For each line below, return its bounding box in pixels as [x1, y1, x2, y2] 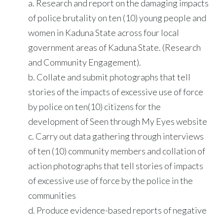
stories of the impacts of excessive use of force [28, 86, 204, 97]
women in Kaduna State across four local [28, 27, 180, 38]
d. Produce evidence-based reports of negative [28, 204, 207, 216]
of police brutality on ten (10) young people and [28, 12, 207, 23]
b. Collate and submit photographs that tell [28, 71, 191, 82]
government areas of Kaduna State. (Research [28, 41, 201, 53]
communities [28, 189, 76, 201]
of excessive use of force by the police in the [28, 175, 193, 186]
